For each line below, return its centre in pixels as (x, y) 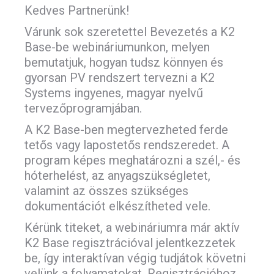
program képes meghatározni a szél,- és (132, 160)
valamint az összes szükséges (106, 191)
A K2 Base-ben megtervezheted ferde (126, 130)
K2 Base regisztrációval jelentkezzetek (130, 243)
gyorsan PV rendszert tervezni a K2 (120, 78)
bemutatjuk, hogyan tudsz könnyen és (124, 62)
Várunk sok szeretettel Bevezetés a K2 (130, 32)
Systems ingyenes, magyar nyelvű (114, 93)
